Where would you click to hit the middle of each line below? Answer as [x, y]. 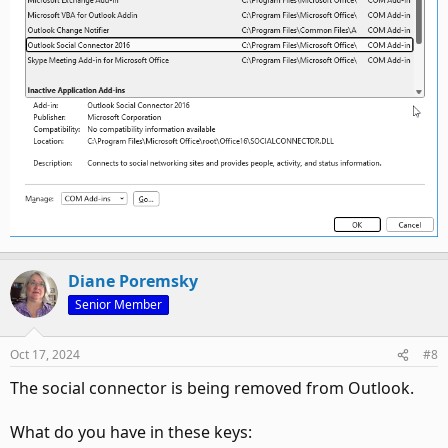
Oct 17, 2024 [45, 355]
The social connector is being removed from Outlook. [212, 388]
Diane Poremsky [133, 281]
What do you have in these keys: [131, 432]
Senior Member [118, 305]
